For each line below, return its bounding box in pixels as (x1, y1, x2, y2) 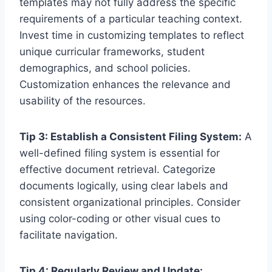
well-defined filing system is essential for (19, 147, 220, 160)
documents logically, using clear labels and (19, 180, 228, 192)
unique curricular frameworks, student (19, 46, 205, 58)
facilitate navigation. (19, 229, 118, 242)
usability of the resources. (19, 95, 146, 107)
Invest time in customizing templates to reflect (19, 29, 244, 42)
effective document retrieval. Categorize (19, 163, 216, 176)
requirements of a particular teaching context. (19, 13, 242, 25)
